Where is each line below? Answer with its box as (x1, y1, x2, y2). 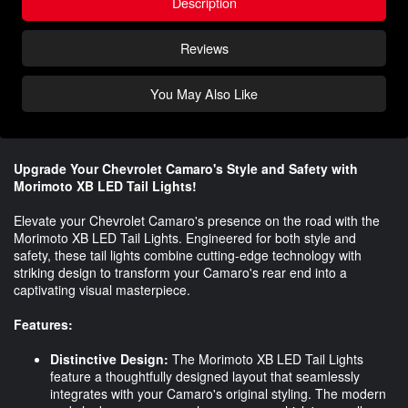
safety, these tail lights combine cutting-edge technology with (14, 245, 362, 264)
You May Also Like (150, 83, 258, 103)
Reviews (179, 37, 229, 57)
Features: (14, 314, 73, 333)
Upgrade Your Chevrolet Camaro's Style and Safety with (14, 158, 358, 178)
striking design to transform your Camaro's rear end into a (14, 262, 347, 281)
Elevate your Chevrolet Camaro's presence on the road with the (14, 210, 380, 229)
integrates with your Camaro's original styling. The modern (50, 383, 386, 403)
